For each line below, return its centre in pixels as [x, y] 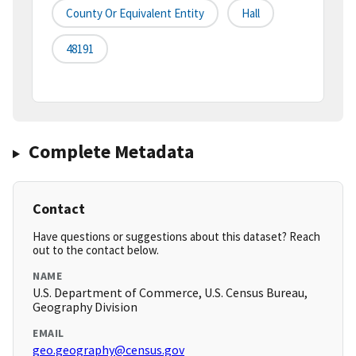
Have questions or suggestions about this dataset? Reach [176, 237]
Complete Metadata [111, 152]
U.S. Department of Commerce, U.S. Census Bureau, [170, 293]
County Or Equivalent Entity [135, 14]
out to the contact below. [96, 250]
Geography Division [85, 307]
